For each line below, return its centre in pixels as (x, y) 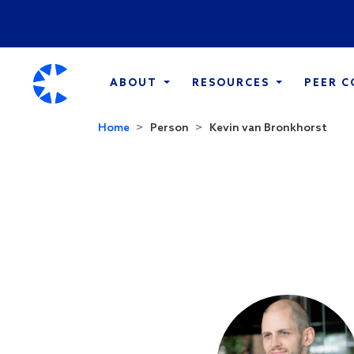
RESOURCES (233, 83)
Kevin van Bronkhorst (268, 128)
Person (169, 128)
